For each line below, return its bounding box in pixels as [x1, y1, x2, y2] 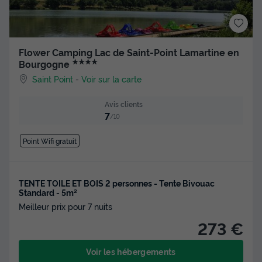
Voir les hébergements [86, 246, 176, 257]
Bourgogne [19, 57, 72, 71]
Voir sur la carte [81, 73, 142, 84]
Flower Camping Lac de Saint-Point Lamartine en [19, 46, 239, 59]
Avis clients [104, 98, 143, 109]
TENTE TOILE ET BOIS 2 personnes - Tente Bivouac [19, 177, 215, 189]
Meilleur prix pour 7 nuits [19, 201, 112, 212]
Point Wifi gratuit [22, 136, 77, 146]
